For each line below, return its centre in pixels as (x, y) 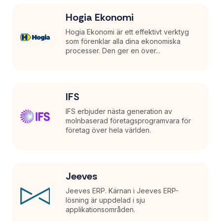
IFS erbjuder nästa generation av (119, 111)
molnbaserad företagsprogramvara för (129, 120)
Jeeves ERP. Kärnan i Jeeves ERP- (122, 190)
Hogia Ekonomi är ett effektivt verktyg (128, 32)
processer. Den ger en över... (113, 50)
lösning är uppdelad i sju (106, 200)
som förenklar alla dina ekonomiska (123, 41)
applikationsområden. (101, 209)
